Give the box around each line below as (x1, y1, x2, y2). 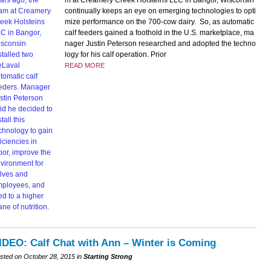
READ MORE (64, 62, 105, 70)
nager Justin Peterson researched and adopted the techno (64, 39, 256, 48)
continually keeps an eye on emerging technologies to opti (64, 7, 256, 16)
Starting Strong (83, 253, 132, 261)
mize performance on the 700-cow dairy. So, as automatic (64, 18, 254, 27)
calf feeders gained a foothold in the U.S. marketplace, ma (64, 28, 254, 38)
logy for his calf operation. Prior (64, 50, 166, 59)
